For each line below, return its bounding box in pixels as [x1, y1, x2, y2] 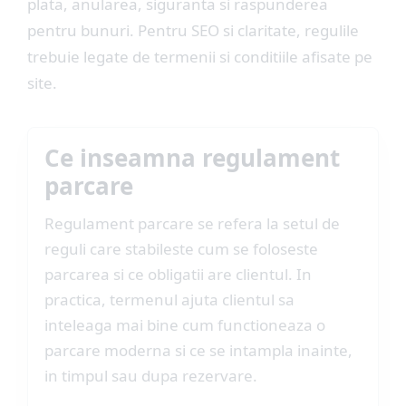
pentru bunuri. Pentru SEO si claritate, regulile [27, 20, 359, 41]
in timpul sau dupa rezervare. [44, 365, 257, 386]
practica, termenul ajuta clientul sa [44, 289, 295, 310]
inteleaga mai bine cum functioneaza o [44, 314, 325, 335]
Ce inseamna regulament [44, 141, 340, 174]
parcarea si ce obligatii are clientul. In [44, 264, 312, 285]
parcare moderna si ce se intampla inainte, [44, 340, 353, 361]
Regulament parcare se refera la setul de [44, 213, 340, 234]
